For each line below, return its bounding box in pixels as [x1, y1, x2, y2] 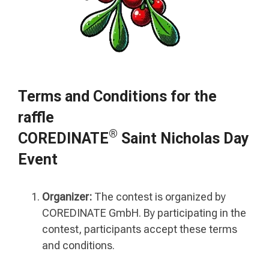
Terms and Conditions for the [18, 87, 217, 105]
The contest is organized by [92, 190, 226, 204]
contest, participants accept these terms [42, 223, 237, 236]
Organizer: [42, 190, 92, 204]
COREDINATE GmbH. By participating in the [42, 207, 246, 220]
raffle [18, 108, 54, 126]
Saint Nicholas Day [118, 129, 249, 147]
